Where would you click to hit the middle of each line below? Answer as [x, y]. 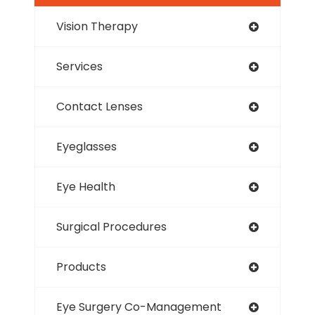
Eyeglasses [86, 146]
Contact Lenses [99, 106]
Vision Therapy [97, 26]
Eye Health [86, 186]
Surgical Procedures [111, 226]
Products [81, 266]
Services [79, 66]
